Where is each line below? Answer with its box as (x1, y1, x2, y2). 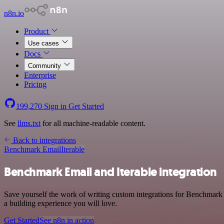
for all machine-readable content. (40, 119, 145, 127)
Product (24, 27, 50, 35)
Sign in (42, 102, 68, 110)
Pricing (24, 80, 46, 88)
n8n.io (4, 9, 24, 17)
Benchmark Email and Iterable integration (4, 163, 217, 180)
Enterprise (24, 71, 56, 79)
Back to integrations (11, 136, 76, 144)
